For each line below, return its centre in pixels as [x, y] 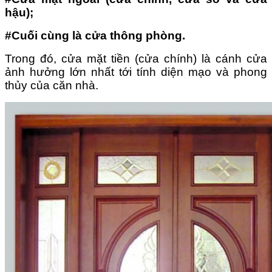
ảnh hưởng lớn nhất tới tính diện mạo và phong [136, 72]
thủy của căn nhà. [52, 85]
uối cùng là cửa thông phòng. [103, 35]
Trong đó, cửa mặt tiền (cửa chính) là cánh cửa [136, 58]
